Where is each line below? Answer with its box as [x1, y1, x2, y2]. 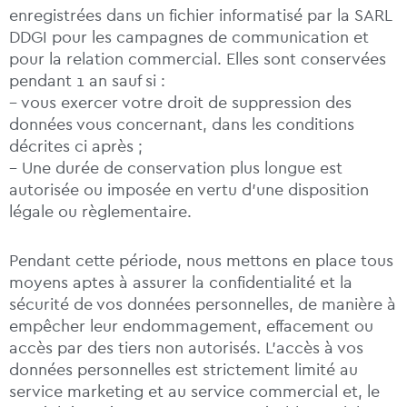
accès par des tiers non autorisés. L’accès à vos [9, 339, 363, 358]
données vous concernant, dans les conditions [9, 115, 354, 134]
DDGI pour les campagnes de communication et [9, 28, 369, 47]
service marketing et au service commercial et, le [9, 382, 380, 402]
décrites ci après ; [9, 137, 143, 156]
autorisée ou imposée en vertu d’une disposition [9, 181, 369, 200]
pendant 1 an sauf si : [9, 72, 165, 91]
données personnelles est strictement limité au [9, 361, 358, 380]
